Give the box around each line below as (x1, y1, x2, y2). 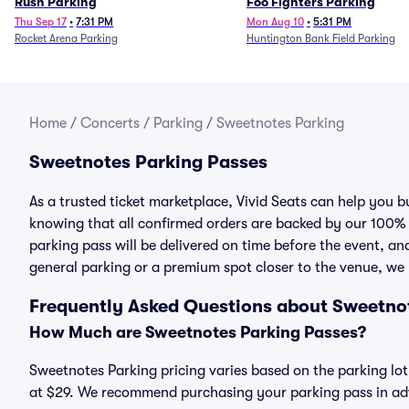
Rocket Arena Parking (15, 32, 118, 45)
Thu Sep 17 (15, 16, 67, 28)
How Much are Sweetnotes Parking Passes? (29, 323, 366, 341)
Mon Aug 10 (246, 16, 304, 28)
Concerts (80, 115, 140, 131)
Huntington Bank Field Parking (246, 32, 395, 45)
